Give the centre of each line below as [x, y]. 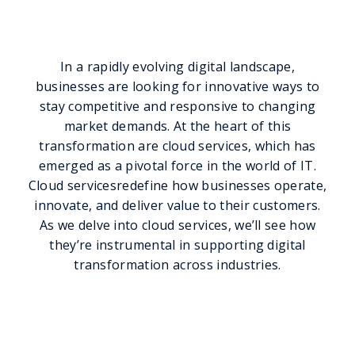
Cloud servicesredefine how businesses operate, [177, 185]
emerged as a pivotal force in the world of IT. [177, 165]
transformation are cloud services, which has [177, 145]
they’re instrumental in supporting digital [177, 244]
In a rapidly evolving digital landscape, [177, 66]
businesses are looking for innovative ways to [177, 86]
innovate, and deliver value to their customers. [177, 205]
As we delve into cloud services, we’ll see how [177, 225]
